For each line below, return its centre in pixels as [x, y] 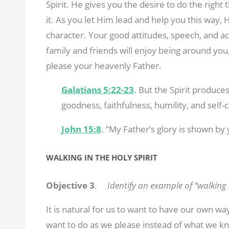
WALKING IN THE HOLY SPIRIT [101, 157]
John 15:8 [81, 129]
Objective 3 [70, 185]
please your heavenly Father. [104, 65]
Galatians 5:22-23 [97, 89]
